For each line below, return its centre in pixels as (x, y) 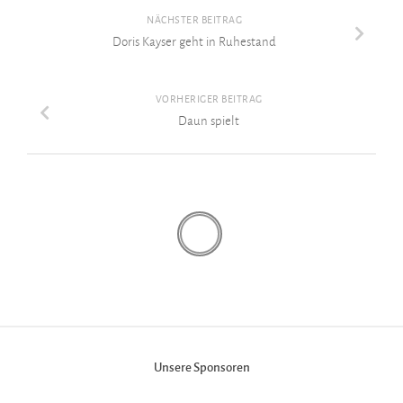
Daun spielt (209, 121)
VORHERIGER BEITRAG (209, 99)
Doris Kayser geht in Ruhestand (194, 41)
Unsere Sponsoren (201, 367)
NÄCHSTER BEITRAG (194, 20)
